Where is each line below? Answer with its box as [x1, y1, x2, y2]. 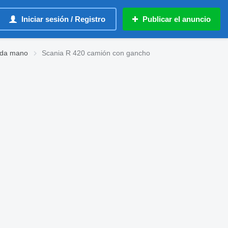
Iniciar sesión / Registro [21, 15, 105, 23]
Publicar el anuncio [142, 15, 211, 23]
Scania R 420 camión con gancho [42, 49, 150, 57]
